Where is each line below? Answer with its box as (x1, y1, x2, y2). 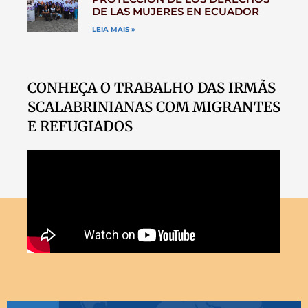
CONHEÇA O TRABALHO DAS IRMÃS (27, 78, 276, 97)
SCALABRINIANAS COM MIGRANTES (27, 98, 280, 116)
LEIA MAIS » (91, 24, 135, 34)
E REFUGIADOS (27, 117, 133, 135)
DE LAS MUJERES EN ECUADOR (91, 4, 259, 18)
